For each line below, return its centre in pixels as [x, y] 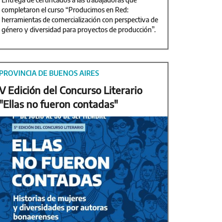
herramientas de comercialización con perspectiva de [80, 20]
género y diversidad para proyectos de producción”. [79, 29]
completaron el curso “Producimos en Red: [65, 10]
